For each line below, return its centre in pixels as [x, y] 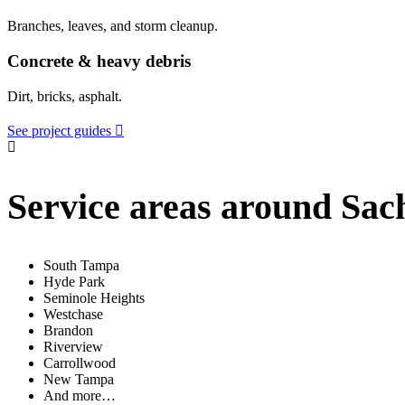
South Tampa [81, 266]
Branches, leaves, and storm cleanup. [113, 26]
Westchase [73, 315]
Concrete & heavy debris [99, 61]
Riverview [73, 347]
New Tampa [79, 380]
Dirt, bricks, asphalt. [65, 96]
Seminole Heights [94, 298]
